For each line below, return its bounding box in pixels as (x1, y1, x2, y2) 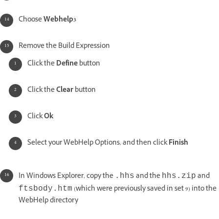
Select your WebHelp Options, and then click (27, 138, 169, 150)
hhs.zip (162, 172, 196, 181)
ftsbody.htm (19, 184, 72, 194)
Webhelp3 (44, 15, 76, 26)
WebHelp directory (19, 196, 78, 207)
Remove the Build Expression (19, 41, 110, 53)
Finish (169, 138, 188, 150)
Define (56, 59, 79, 70)
